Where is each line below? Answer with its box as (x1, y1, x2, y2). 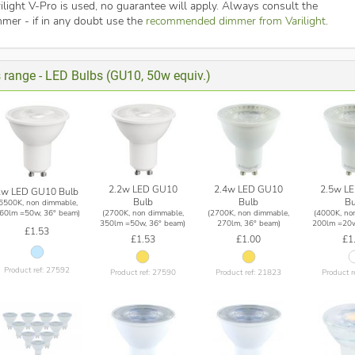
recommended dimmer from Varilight (146, 13, 326, 29)
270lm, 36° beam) (216, 218, 281, 229)
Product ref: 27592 (4, 264, 71, 276)
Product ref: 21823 (216, 267, 282, 279)
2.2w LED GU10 (108, 183, 177, 196)
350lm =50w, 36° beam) (100, 218, 186, 229)
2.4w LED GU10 (214, 183, 284, 196)
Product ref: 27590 (109, 267, 176, 279)
